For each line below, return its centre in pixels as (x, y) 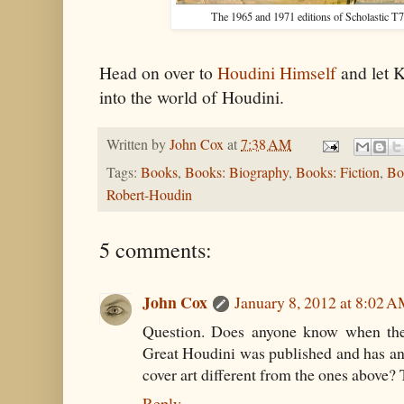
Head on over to (158, 73)
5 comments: (156, 249)
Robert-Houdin (149, 194)
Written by (138, 145)
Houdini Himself (277, 73)
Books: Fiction (338, 172)
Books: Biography (237, 172)
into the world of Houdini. (192, 97)
